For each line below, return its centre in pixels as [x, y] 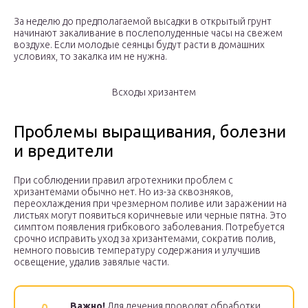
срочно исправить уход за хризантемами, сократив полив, [145, 239]
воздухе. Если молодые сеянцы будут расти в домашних [139, 45]
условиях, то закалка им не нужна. [90, 57]
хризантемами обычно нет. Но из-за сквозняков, [123, 192]
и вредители [64, 151]
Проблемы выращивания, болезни [150, 132]
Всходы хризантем [154, 92]
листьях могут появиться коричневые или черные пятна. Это [150, 216]
